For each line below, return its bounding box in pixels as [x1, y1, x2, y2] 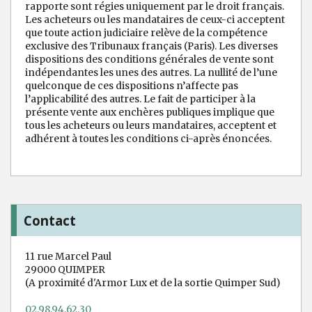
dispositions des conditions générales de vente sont [25, 52, 274, 65]
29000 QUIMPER [25, 263, 105, 276]
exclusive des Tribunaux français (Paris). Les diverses [25, 39, 278, 52]
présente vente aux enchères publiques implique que [25, 105, 274, 118]
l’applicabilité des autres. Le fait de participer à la [25, 92, 256, 105]
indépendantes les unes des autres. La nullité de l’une [25, 65, 277, 79]
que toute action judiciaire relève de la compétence [25, 26, 267, 39]
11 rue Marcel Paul [25, 250, 111, 263]
